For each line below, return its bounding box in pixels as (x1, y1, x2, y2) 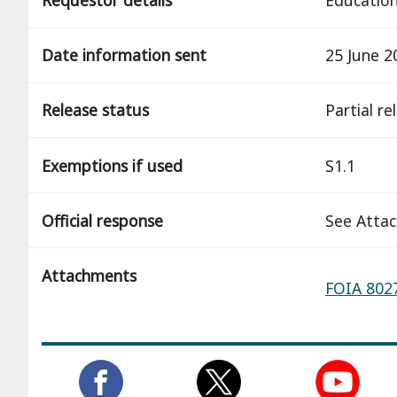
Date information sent (42, 44, 206, 66)
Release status (42, 99, 149, 121)
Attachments (42, 264, 136, 286)
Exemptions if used (42, 154, 183, 176)
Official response (42, 209, 163, 231)
